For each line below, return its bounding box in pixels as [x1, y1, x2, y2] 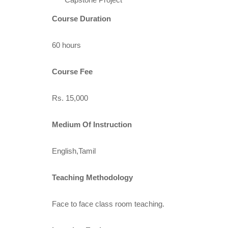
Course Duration [52, 14, 111, 23]
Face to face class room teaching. [52, 199, 164, 208]
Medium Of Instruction [52, 120, 132, 129]
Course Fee [52, 67, 93, 76]
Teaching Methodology [52, 173, 133, 182]
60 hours [52, 40, 81, 49]
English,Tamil [52, 146, 96, 155]
